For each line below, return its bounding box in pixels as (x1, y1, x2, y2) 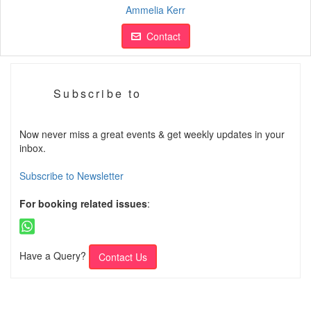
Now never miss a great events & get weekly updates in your (19, 127, 285, 142)
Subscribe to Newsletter (19, 169, 124, 183)
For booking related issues (19, 196, 147, 211)
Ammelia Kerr (126, 3, 185, 17)
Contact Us (99, 250, 147, 264)
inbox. (19, 141, 46, 155)
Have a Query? (19, 249, 86, 263)
